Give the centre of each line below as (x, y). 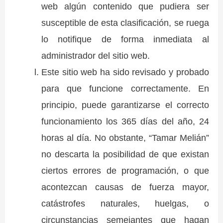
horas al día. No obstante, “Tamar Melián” (125, 138)
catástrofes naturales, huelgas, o (125, 204)
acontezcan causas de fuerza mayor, (125, 187)
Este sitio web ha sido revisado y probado (125, 72)
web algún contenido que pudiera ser (125, 6)
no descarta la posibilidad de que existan (125, 154)
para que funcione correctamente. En (125, 89)
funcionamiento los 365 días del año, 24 (125, 121)
